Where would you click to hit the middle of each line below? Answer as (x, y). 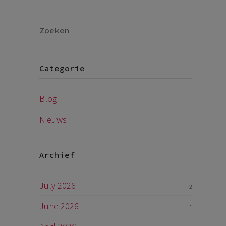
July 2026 (58, 185)
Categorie (62, 68)
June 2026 (59, 206)
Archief (57, 155)
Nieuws (53, 120)
